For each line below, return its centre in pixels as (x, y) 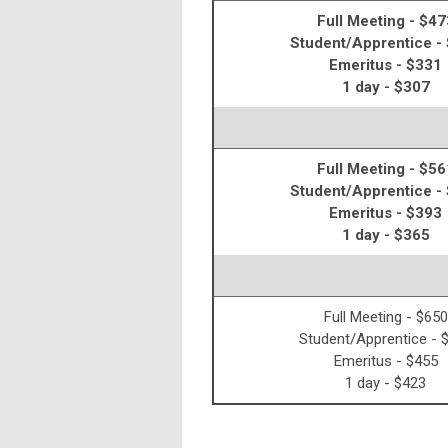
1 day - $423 (385, 383)
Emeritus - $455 (385, 361)
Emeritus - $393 (385, 213)
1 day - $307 (385, 87)
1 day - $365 (385, 235)
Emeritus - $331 (385, 65)
